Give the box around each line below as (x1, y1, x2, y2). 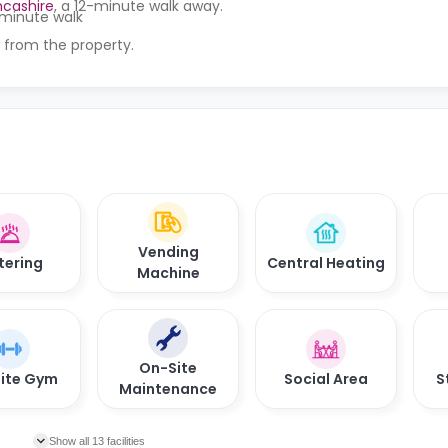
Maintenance (119, 379, 217, 400)
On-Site (139, 358, 197, 379)
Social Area (284, 368, 368, 389)
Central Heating (267, 252, 385, 273)
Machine (136, 263, 200, 284)
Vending (137, 242, 199, 263)
